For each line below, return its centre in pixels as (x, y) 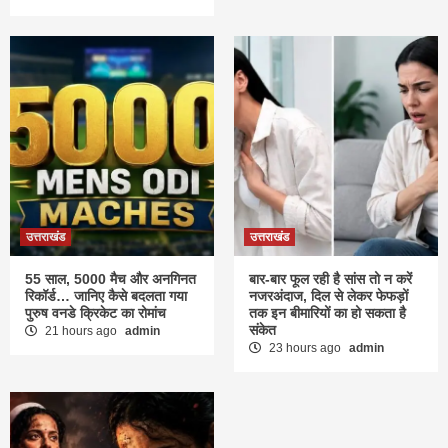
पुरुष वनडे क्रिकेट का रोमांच (95, 312)
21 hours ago (81, 330)
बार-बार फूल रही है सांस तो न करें (330, 278)
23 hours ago (305, 347)
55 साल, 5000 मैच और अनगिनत (110, 278)
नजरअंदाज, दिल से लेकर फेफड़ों (328, 295)
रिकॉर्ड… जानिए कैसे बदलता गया (106, 295)
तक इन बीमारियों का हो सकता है (327, 312)
